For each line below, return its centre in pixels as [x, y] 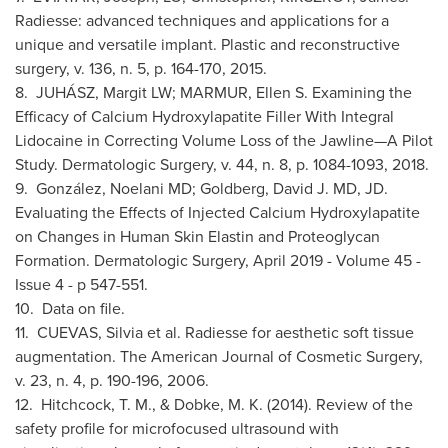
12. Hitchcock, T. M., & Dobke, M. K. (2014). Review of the [214, 404]
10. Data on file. [70, 308]
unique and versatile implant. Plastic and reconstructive [207, 44]
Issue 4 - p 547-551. [85, 284]
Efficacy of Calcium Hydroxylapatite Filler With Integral [204, 116]
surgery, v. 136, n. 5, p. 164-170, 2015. [143, 68]
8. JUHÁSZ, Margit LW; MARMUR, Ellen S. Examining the [213, 92]
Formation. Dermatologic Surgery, [134, 260]
